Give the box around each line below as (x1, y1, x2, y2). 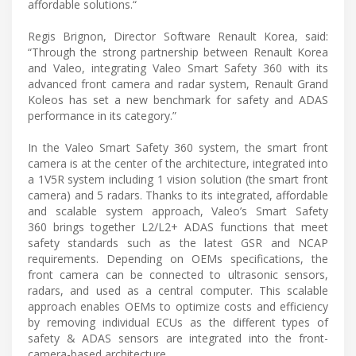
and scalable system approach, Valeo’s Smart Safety (28, 203, 328, 219)
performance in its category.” (28, 107, 176, 123)
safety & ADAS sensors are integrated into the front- (28, 330, 328, 346)
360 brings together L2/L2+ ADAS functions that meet (28, 219, 328, 234)
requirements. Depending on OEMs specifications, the (28, 250, 328, 266)
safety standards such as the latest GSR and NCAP (28, 234, 328, 250)
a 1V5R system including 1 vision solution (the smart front (28, 171, 328, 187)
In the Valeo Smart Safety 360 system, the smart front (28, 139, 328, 155)
